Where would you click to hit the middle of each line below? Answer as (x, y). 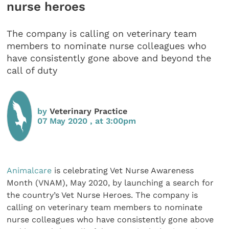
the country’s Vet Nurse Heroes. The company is (102, 195)
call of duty (32, 71)
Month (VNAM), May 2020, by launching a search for (110, 182)
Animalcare (29, 170)
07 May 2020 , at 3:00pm (87, 121)
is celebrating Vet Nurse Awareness (123, 170)
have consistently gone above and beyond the (109, 58)
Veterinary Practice (89, 111)
